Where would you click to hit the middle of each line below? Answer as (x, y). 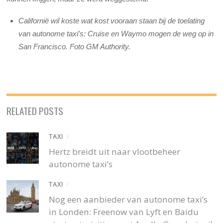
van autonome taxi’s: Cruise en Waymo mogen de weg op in (116, 33)
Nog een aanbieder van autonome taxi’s (128, 200)
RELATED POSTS (35, 111)
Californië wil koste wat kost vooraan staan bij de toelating (112, 20)
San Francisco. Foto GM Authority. (76, 46)
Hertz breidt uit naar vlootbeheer (115, 152)
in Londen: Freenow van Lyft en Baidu (124, 212)
